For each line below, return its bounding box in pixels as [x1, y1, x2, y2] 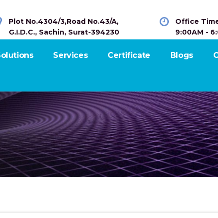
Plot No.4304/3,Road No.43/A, [9, 17, 119, 26]
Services [53, 51, 88, 60]
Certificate [108, 51, 150, 60]
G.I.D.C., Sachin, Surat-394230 [9, 28, 119, 36]
